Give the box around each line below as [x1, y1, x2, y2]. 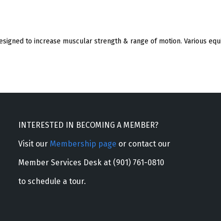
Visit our [18, 139, 50, 148]
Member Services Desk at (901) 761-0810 [18, 157, 164, 167]
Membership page [49, 139, 116, 148]
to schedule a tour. [18, 176, 86, 186]
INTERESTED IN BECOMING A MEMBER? [18, 120, 158, 130]
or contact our [116, 139, 170, 148]
